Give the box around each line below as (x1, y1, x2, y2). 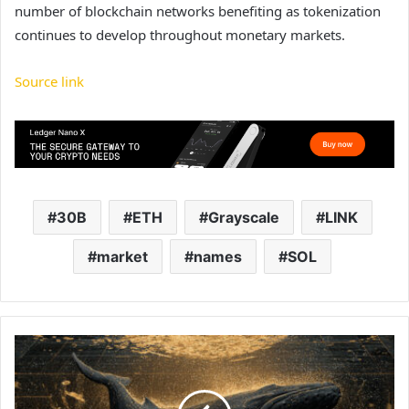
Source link (15, 72, 84, 91)
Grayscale (207, 207, 279, 226)
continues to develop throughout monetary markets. (15, 26, 345, 45)
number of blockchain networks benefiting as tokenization (15, 2, 381, 21)
